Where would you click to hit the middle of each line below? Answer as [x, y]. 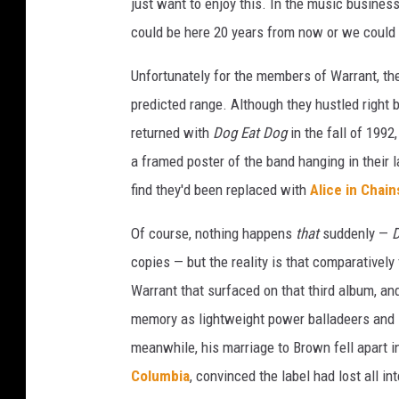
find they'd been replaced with [220, 189]
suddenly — [357, 233]
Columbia [160, 375]
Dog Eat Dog [252, 132]
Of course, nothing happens [213, 233]
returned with [172, 132]
